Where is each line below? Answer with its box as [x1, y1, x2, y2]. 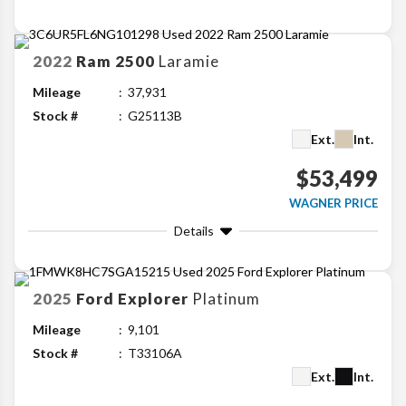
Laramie [159, 52, 219, 72]
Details [174, 223, 214, 239]
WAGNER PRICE [289, 196, 378, 211]
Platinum [192, 289, 260, 309]
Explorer [118, 289, 188, 309]
